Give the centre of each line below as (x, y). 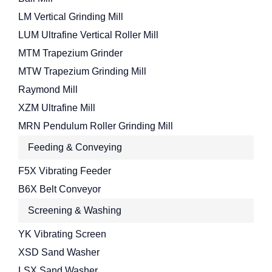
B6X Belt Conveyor (59, 189)
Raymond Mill (48, 89)
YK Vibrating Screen (62, 234)
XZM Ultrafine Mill (57, 107)
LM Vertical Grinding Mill (71, 16)
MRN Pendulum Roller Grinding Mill (96, 126)
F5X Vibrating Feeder (65, 171)
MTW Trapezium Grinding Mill (82, 71)
